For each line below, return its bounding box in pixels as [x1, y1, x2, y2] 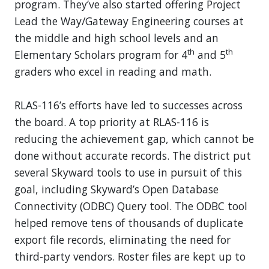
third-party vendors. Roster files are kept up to [14, 249, 246, 264]
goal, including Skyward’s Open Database [14, 182, 219, 197]
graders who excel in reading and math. [14, 64, 214, 79]
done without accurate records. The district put [14, 148, 251, 163]
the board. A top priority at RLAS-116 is [14, 115, 209, 130]
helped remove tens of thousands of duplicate [14, 216, 243, 231]
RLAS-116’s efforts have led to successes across [14, 98, 243, 113]
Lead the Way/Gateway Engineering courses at [14, 14, 244, 29]
